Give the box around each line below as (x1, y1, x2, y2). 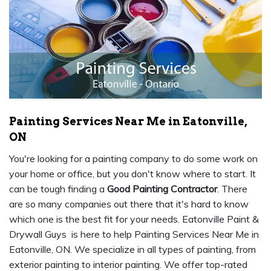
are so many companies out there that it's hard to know (9, 198, 249, 211)
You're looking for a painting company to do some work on (9, 152, 258, 165)
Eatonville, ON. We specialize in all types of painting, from (9, 243, 256, 256)
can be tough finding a (9, 183, 107, 195)
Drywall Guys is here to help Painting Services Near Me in (9, 228, 259, 241)
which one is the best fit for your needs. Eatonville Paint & (9, 213, 259, 226)
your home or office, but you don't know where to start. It (9, 168, 256, 180)
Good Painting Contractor (107, 183, 217, 195)
